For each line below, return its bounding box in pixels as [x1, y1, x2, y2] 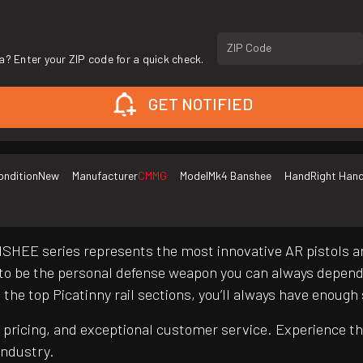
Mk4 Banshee [208, 169, 271, 183]
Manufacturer [72, 169, 138, 183]
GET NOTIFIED [147, 94, 253, 114]
